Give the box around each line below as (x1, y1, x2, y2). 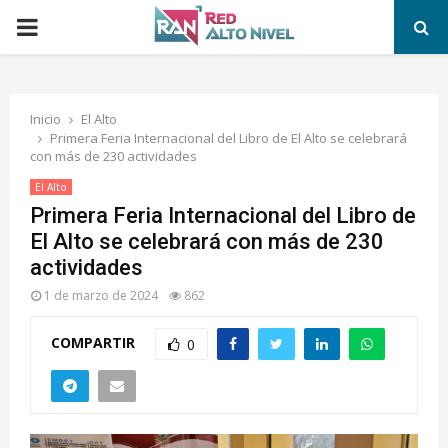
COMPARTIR (51, 332, 135, 352)
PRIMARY (15, 9, 116, 42)
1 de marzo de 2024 (44, 287, 158, 304)
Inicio (30, 110, 61, 128)
